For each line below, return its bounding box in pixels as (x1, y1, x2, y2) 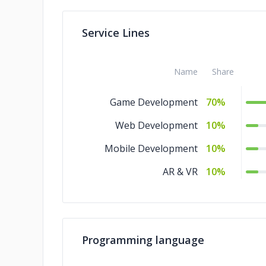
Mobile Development (104, 142, 198, 155)
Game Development (110, 96, 198, 109)
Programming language (82, 233, 204, 247)
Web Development (115, 119, 198, 132)
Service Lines (82, 26, 150, 40)
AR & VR (163, 165, 198, 178)
